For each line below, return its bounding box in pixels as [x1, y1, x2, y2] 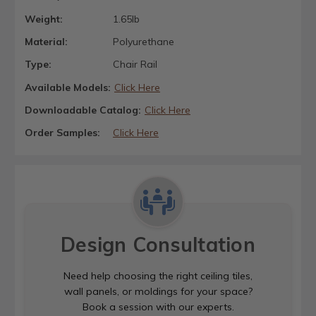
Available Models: [25, 80, 111, 94]
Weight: [25, 12, 63, 25]
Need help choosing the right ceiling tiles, [63, 269, 253, 283]
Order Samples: [25, 126, 100, 139]
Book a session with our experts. [82, 300, 234, 314]
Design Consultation [61, 232, 255, 257]
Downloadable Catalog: [25, 103, 141, 116]
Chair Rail [112, 58, 157, 71]
